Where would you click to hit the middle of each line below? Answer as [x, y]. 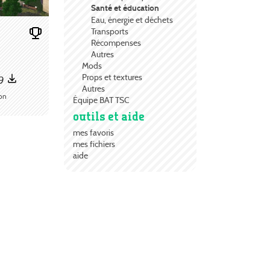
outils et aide [109, 116]
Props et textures [112, 77]
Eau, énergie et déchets [132, 20]
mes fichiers [94, 144]
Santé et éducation [125, 8]
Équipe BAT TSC [101, 100]
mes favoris [93, 133]
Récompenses [116, 43]
